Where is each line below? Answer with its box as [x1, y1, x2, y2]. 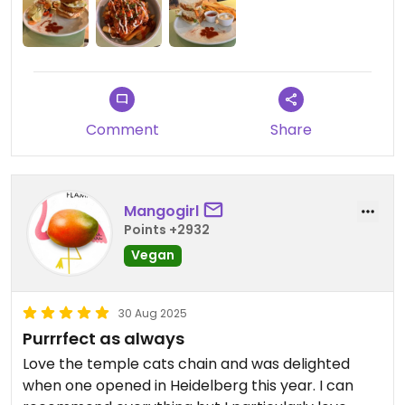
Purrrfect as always [23, 327, 184, 351]
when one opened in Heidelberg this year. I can [23, 375, 353, 397]
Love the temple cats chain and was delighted [23, 353, 350, 375]
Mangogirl [124, 200, 199, 221]
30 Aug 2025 [118, 306, 187, 322]
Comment [85, 119, 159, 141]
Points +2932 [124, 220, 210, 239]
